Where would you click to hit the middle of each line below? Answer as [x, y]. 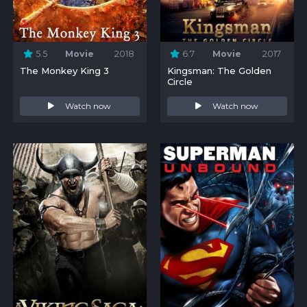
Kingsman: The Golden [219, 70]
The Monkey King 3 [64, 70]
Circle [180, 81]
